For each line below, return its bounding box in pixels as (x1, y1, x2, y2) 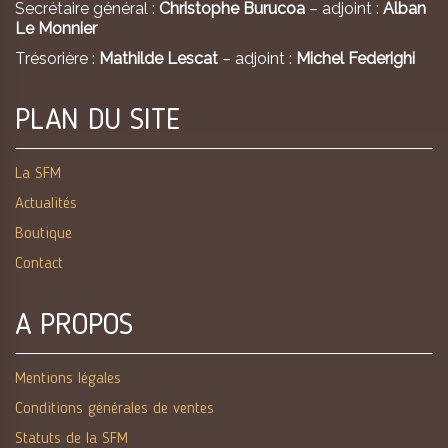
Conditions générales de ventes (15, 400, 214, 417)
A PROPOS (15, 310, 133, 341)
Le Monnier (15, 18, 97, 38)
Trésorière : (15, 48, 95, 68)
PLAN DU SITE (15, 105, 180, 136)
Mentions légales (15, 370, 121, 387)
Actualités (15, 195, 77, 212)
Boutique (15, 225, 72, 242)
